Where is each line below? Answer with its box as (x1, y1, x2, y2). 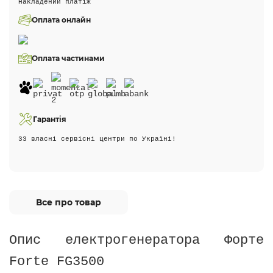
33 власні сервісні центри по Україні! (18, 135, 176, 143)
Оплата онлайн (32, 15, 91, 24)
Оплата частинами (32, 54, 105, 63)
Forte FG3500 (9, 253, 104, 269)
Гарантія (33, 115, 66, 124)
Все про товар (36, 197, 101, 208)
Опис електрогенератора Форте (9, 232, 264, 248)
